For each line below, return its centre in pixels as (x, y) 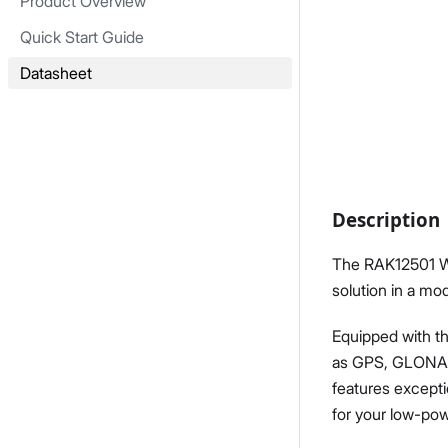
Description (386, 219)
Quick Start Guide (82, 37)
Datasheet (56, 73)
